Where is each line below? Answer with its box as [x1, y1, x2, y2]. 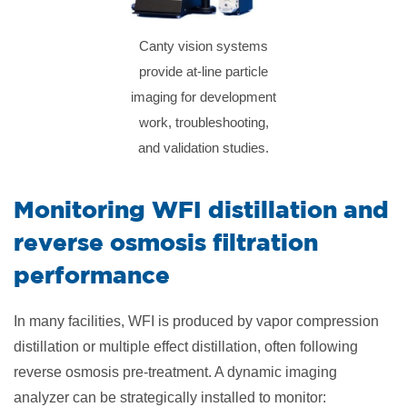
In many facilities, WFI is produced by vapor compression [14, 313, 379, 329]
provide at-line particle [139, 64, 268, 79]
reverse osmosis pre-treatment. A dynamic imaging [14, 364, 337, 380]
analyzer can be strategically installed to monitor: [14, 390, 326, 405]
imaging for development [131, 89, 276, 104]
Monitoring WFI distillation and [14, 195, 389, 223]
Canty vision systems [139, 38, 268, 54]
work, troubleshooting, [138, 114, 269, 130]
